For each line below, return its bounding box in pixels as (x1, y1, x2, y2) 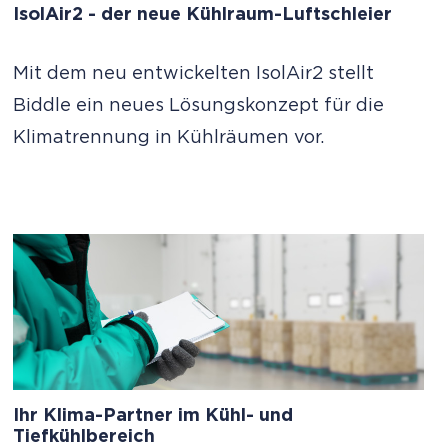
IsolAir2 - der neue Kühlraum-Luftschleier (13, 5, 393, 24)
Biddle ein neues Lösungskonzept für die (13, 96, 385, 115)
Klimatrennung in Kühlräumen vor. (13, 128, 325, 147)
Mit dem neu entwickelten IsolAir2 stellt (13, 64, 375, 83)
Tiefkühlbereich (13, 427, 156, 446)
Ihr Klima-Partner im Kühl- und (13, 406, 294, 425)
